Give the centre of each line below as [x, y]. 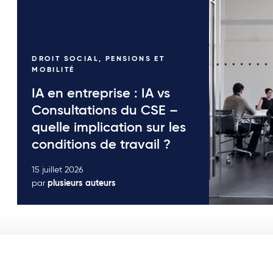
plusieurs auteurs [82, 183]
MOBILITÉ [53, 70]
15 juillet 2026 [58, 170]
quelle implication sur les [109, 128]
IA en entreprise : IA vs [101, 94]
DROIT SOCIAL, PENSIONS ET [98, 59]
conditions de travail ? [101, 145]
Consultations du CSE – [105, 111]
